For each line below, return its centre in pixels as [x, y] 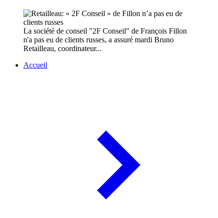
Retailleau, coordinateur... [63, 49]
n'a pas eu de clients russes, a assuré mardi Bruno [99, 40]
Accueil [35, 65]
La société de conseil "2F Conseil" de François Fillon [105, 31]
